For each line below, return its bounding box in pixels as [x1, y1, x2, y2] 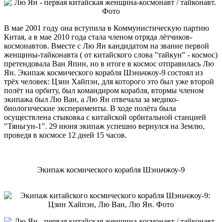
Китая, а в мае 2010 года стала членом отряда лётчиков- [4, 32, 192, 41]
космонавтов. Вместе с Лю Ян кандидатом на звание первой [4, 41, 209, 50]
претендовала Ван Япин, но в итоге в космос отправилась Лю [4, 59, 214, 68]
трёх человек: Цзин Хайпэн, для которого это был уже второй [4, 77, 214, 86]
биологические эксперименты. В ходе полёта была [4, 104, 176, 112]
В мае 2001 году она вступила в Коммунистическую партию [4, 23, 209, 32]
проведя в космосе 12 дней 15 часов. [4, 130, 127, 139]
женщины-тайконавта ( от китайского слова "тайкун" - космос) [4, 50, 218, 59]
